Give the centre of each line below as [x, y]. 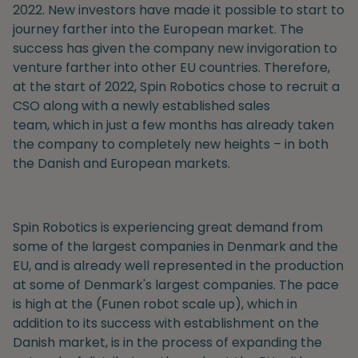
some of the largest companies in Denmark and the [175, 246]
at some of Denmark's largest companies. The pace [176, 284]
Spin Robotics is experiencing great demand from [168, 227]
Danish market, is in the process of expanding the [167, 342]
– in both [301, 144]
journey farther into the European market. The [158, 29]
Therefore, [297, 67]
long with [80, 105]
